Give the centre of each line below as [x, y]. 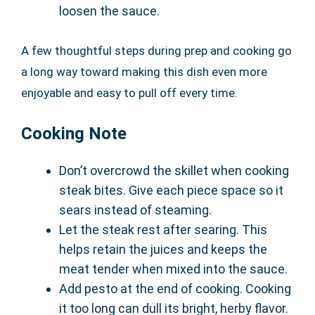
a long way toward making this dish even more [144, 71]
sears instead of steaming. [135, 210]
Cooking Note [74, 133]
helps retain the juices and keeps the [163, 249]
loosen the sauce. [109, 11]
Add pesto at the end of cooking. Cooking [175, 288]
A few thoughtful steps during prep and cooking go [156, 50]
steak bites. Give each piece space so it [171, 190]
